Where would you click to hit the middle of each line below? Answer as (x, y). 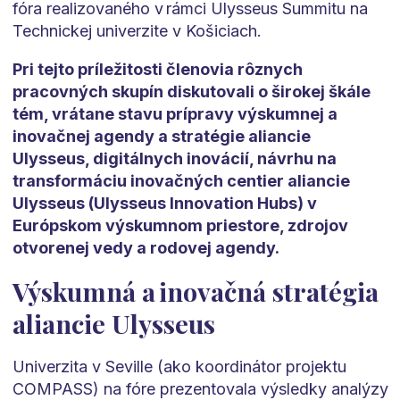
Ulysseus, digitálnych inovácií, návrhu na (174, 159)
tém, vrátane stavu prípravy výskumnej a (175, 114)
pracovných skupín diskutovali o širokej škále (191, 92)
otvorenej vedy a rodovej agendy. (146, 248)
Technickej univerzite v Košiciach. (137, 31)
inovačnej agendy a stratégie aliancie (161, 137)
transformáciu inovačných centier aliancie (181, 181)
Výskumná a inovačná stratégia (195, 292)
